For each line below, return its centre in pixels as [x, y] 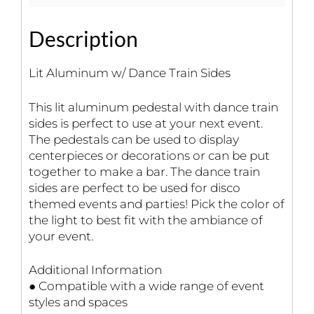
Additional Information [95, 270]
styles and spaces [78, 302]
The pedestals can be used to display [134, 139]
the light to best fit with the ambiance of [146, 220]
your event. [61, 236]
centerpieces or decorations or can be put [149, 155]
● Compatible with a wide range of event [146, 286]
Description [83, 39]
